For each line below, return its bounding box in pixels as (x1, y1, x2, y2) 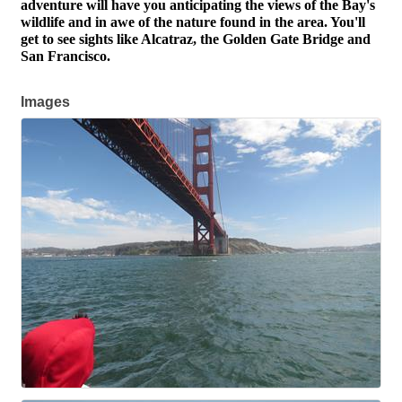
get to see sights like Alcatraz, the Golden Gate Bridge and (21, 31, 371, 47)
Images (21, 93, 70, 109)
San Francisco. (21, 48, 110, 64)
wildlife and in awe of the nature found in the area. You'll (21, 14, 365, 30)
